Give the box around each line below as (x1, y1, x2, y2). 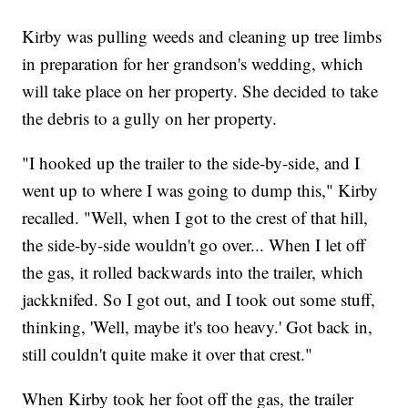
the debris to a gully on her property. (22, 107, 278, 130)
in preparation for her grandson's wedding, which (22, 52, 364, 76)
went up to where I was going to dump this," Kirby (22, 178, 379, 202)
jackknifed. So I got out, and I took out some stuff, (22, 288, 376, 311)
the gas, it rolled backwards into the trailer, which (22, 260, 364, 284)
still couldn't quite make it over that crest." (22, 342, 313, 366)
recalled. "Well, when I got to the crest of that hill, (22, 206, 369, 229)
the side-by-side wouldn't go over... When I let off (22, 233, 366, 257)
